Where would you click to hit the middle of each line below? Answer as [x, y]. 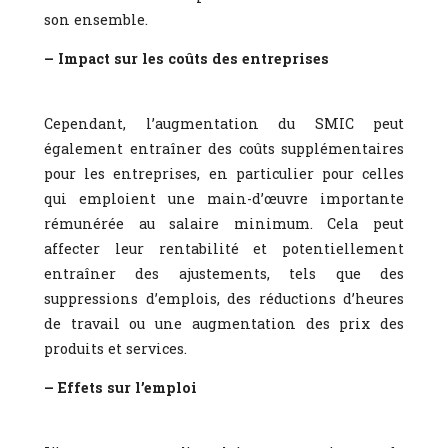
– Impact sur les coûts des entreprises [186, 58]
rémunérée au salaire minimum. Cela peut [224, 223]
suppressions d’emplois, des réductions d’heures [224, 298]
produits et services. [115, 348]
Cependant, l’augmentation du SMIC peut [224, 123]
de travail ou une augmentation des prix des [224, 323]
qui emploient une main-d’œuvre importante [224, 198]
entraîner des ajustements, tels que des [224, 273]
